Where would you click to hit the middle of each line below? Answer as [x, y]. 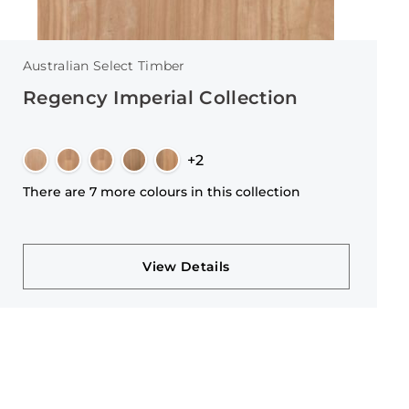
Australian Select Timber [104, 66]
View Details [186, 267]
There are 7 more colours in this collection [161, 192]
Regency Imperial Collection [160, 98]
